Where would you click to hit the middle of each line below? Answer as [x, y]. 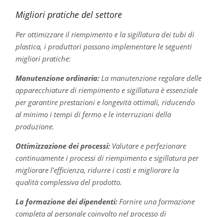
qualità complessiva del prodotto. [69, 182]
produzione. [35, 126]
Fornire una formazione [156, 201]
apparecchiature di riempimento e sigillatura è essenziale [106, 90]
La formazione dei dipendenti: [66, 201]
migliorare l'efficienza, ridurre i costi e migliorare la [97, 170]
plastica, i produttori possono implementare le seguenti [103, 46]
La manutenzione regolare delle [150, 78]
